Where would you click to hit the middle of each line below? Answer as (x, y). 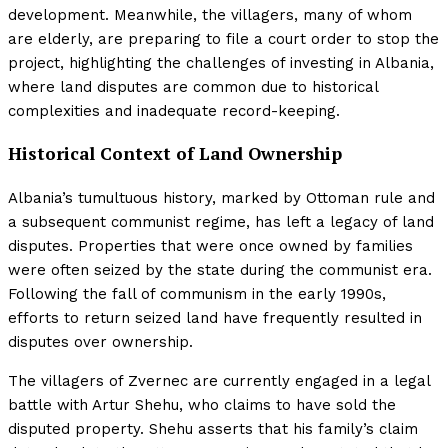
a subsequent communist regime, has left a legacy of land (221, 221)
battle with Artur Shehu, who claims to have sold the (202, 404)
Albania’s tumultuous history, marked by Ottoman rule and (221, 197)
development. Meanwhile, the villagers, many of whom (210, 14)
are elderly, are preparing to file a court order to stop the (223, 38)
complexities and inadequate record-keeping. (174, 110)
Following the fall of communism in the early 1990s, (197, 293)
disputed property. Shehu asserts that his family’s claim (213, 428)
